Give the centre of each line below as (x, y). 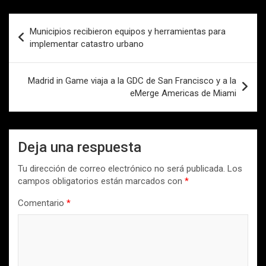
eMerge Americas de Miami (183, 94)
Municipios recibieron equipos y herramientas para (128, 32)
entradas (39, 61)
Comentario (42, 203)
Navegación (48, 23)
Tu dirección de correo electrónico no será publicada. (121, 169)
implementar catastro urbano (87, 44)
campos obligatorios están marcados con (101, 181)
